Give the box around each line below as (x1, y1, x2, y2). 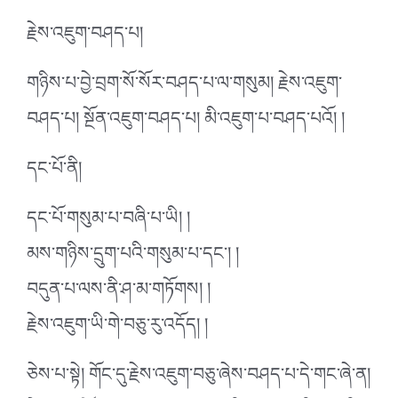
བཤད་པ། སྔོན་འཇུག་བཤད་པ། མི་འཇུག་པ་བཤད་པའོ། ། (27, 98, 345, 148)
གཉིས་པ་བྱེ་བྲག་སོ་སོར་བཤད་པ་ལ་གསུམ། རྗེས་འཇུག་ (27, 62, 342, 113)
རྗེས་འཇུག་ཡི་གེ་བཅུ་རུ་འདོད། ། (27, 304, 208, 354)
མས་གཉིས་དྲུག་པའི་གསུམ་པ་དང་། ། (27, 233, 239, 283)
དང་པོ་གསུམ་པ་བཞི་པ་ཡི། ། (27, 197, 190, 248)
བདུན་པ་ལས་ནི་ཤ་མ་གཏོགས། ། (27, 268, 211, 319)
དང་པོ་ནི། (27, 147, 82, 198)
